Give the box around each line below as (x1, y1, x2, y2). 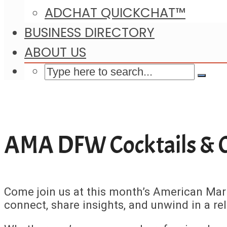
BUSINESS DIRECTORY (24, 23, 155, 42)
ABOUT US (24, 43, 86, 62)
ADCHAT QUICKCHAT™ (45, 4, 185, 22)
